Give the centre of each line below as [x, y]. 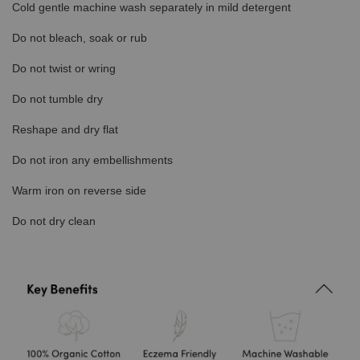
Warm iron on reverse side [79, 191]
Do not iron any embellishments [92, 160]
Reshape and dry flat [65, 130]
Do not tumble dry [57, 99]
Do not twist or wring [64, 69]
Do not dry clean [54, 221]
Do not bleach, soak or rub [80, 38]
